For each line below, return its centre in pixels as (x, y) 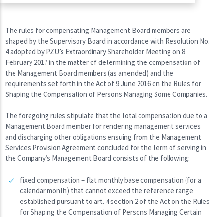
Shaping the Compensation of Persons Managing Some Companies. (107, 94)
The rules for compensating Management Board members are (98, 30)
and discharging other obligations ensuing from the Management (103, 137)
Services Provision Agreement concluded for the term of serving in (106, 148)
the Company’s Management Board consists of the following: (98, 158)
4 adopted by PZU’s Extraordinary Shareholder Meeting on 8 (95, 51)
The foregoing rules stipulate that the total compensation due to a (107, 116)
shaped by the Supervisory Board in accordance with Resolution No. (108, 41)
